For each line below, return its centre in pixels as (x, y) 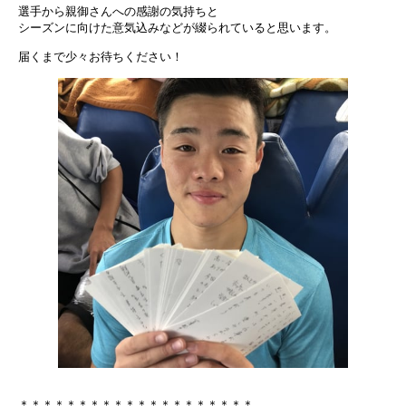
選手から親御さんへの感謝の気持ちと (118, 11)
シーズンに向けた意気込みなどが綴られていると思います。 (177, 27)
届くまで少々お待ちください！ (101, 56)
